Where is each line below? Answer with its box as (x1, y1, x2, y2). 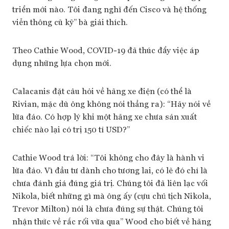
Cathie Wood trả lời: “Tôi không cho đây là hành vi (12, 152, 204, 163)
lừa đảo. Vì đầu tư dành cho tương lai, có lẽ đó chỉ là (12, 165, 208, 175)
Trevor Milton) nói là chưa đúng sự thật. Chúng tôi (12, 203, 203, 214)
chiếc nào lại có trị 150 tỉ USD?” (12, 124, 130, 134)
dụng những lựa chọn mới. (12, 57, 111, 68)
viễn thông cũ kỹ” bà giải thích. (12, 16, 128, 27)
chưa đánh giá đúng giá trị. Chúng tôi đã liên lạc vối (12, 177, 208, 188)
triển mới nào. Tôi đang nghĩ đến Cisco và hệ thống (12, 4, 207, 14)
